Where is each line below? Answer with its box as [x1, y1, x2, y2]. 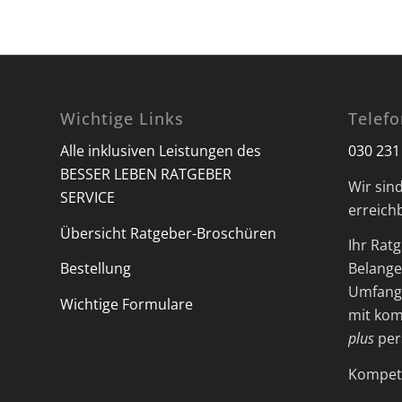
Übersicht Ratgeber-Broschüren [60, 223, 276, 243]
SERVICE [60, 188, 115, 208]
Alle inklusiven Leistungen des [60, 141, 261, 162]
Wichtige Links [60, 107, 184, 129]
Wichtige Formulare [60, 293, 193, 314]
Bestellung [60, 258, 131, 279]
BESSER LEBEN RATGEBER [60, 164, 232, 185]
